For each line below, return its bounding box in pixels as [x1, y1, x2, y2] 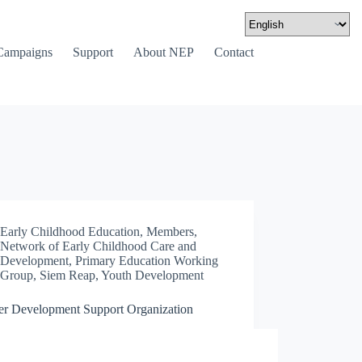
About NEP [133, 45, 194, 59]
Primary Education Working [75, 254, 219, 267]
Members [146, 225, 195, 238]
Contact [213, 45, 254, 59]
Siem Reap [40, 268, 96, 282]
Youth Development [101, 268, 204, 282]
